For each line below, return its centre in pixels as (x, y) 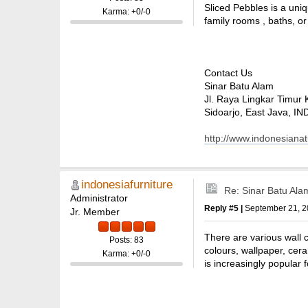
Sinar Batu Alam (239, 86)
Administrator (99, 198)
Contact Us (228, 73)
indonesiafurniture (127, 185)
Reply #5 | (224, 209)
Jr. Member (95, 212)
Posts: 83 (126, 240)
